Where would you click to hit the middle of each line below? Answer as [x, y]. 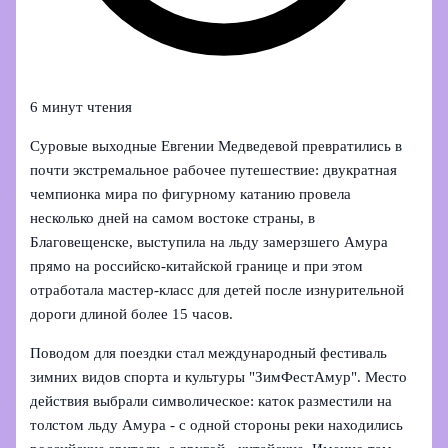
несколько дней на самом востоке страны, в [173, 217]
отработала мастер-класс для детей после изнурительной [217, 289]
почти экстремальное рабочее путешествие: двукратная [214, 169]
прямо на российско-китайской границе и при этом [197, 265]
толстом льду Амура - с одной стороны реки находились [217, 424]
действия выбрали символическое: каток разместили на [211, 400]
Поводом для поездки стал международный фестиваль [209, 352]
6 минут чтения [81, 107]
